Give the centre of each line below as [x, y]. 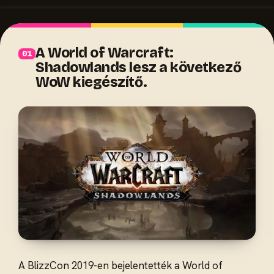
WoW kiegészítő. [91, 82]
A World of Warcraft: [105, 53]
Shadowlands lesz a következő [139, 68]
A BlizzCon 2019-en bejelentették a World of [120, 266]
